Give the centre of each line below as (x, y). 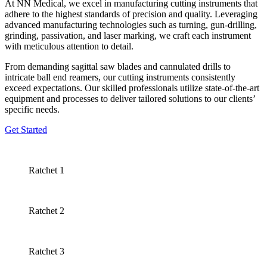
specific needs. (32, 109)
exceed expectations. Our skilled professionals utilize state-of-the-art (132, 88)
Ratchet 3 (46, 251)
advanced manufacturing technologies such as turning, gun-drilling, (131, 24)
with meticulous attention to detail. (69, 46)
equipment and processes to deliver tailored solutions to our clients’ (130, 98)
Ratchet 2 (46, 210)
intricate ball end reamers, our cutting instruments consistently (120, 77)
